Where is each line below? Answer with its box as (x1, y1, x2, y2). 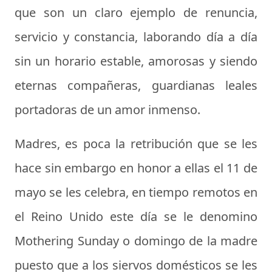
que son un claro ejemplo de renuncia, (15, 4, 257, 21)
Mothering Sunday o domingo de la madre (15, 232, 257, 249)
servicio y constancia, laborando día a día (15, 28, 257, 45)
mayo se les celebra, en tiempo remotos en (15, 183, 257, 200)
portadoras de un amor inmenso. (15, 101, 200, 118)
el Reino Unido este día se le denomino (15, 208, 257, 225)
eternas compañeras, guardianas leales (15, 76, 257, 93)
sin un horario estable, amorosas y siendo (15, 52, 257, 69)
